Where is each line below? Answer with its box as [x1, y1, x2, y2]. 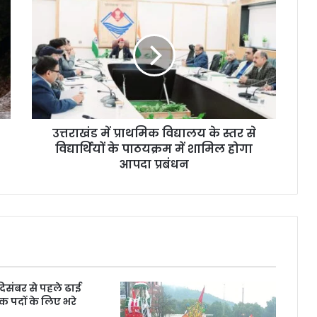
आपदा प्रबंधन [119, 156, 189, 173]
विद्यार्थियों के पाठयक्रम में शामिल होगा [55, 141, 253, 158]
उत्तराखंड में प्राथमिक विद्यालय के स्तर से [52, 125, 256, 142]
